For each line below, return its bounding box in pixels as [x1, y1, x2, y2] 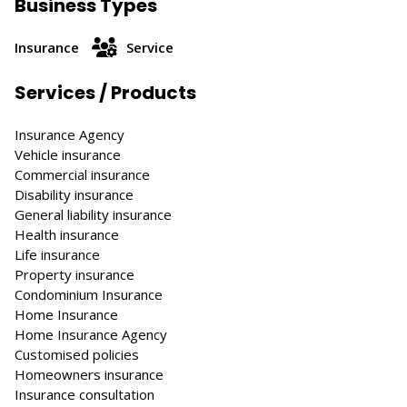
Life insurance [15, 245, 100, 263]
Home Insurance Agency [15, 325, 167, 343]
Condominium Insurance [15, 285, 163, 303]
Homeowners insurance [15, 365, 164, 383]
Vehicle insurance [15, 145, 121, 164]
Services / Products [15, 80, 196, 105]
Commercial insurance [15, 165, 150, 184]
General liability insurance [15, 205, 172, 223]
